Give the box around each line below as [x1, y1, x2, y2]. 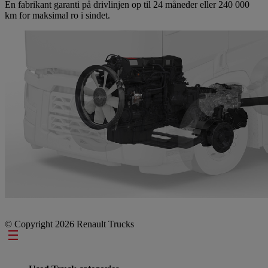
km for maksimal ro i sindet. [5, 10, 110, 20]
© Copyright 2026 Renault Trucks [5, 218, 134, 229]
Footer [4, 229, 45, 245]
